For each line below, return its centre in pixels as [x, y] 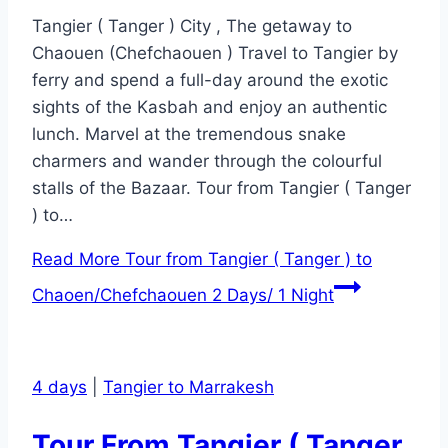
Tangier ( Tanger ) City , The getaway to [192, 26]
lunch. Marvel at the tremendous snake [189, 134]
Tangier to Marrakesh [188, 387]
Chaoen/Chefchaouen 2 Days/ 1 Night [183, 295]
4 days [59, 387]
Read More [76, 259]
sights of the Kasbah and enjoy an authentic [209, 107]
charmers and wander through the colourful [207, 161]
